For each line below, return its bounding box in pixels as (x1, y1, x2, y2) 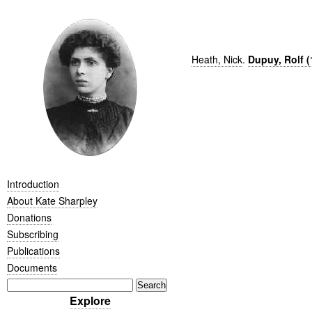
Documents (7, 260, 57, 274)
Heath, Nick (191, 52, 242, 66)
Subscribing (7, 226, 58, 241)
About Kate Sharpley (7, 193, 97, 208)
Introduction (7, 176, 59, 191)
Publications (7, 243, 60, 258)
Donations (7, 210, 52, 224)
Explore (69, 292, 111, 309)
